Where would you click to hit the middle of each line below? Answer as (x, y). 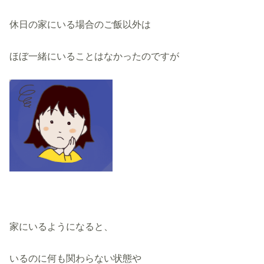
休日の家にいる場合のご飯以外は (80, 24)
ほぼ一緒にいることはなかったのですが (95, 56)
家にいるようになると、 (62, 226)
